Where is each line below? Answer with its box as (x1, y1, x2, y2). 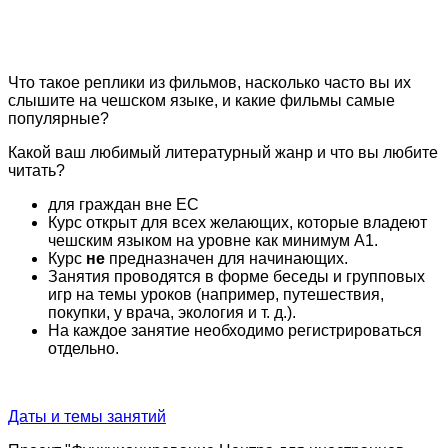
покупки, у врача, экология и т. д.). (48, 303, 296, 321)
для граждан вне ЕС (48, 195, 199, 213)
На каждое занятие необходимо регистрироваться (48, 321, 422, 339)
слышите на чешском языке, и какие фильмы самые (8, 91, 395, 109)
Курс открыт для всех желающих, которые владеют (48, 213, 427, 231)
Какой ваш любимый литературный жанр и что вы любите (8, 143, 438, 161)
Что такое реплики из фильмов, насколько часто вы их (8, 73, 411, 91)
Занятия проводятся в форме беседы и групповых (48, 267, 425, 285)
